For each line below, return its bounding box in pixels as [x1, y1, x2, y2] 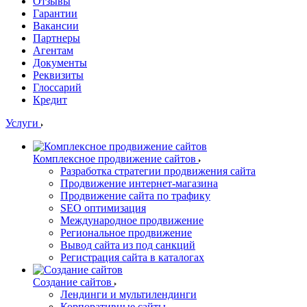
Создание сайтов [33, 276, 112, 288]
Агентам [33, 45, 73, 57]
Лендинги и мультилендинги [60, 288, 197, 301]
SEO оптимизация [60, 202, 146, 214]
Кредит [33, 94, 67, 106]
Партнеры [33, 32, 80, 45]
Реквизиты [33, 69, 84, 82]
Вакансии [33, 20, 79, 32]
